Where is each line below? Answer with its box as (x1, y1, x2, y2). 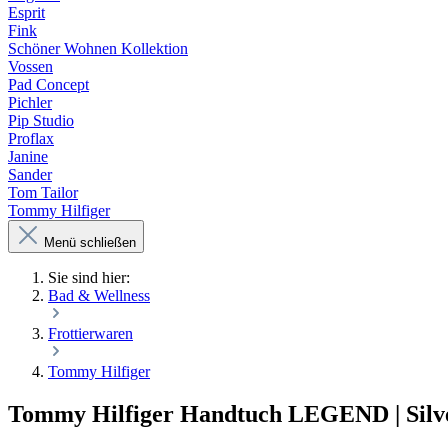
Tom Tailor (8, 184, 78, 201)
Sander (8, 166, 52, 183)
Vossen (8, 58, 53, 75)
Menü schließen (44, 235, 136, 250)
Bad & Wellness (48, 287, 150, 304)
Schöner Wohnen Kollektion (8, 40, 188, 57)
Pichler (8, 94, 52, 111)
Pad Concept (8, 76, 89, 93)
